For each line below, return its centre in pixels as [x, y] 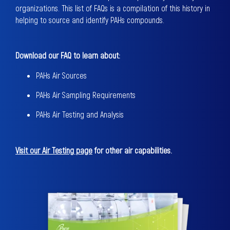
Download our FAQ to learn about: [68, 55]
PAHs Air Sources [61, 75]
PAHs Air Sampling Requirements [86, 95]
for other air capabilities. [132, 150]
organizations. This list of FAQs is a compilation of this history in [113, 8]
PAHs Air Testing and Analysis [80, 114]
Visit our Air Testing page [54, 150]
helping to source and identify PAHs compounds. [90, 20]
